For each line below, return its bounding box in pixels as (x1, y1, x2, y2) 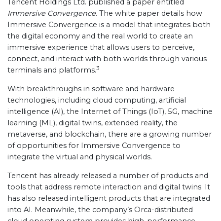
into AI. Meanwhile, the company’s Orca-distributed (7, 205, 193, 214)
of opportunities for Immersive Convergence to (7, 141, 181, 150)
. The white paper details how (96, 9, 202, 18)
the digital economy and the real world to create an (7, 32, 193, 40)
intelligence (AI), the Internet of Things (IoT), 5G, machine (7, 107, 213, 116)
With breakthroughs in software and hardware (7, 84, 175, 93)
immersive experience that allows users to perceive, (7, 43, 194, 52)
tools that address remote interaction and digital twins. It (7, 183, 210, 191)
